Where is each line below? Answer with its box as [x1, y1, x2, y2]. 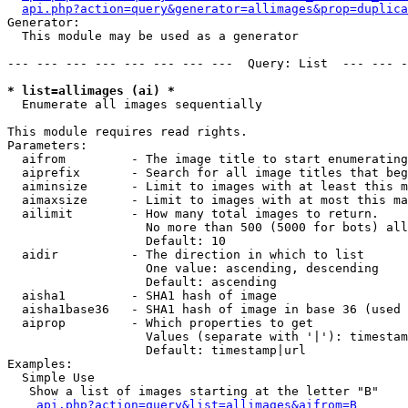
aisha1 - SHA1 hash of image [7, 289, 277, 302]
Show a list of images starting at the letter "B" [7, 384, 379, 398]
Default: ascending [7, 275, 277, 289]
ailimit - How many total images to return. [7, 207, 379, 220]
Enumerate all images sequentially [7, 97, 262, 111]
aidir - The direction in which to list [7, 248, 364, 261]
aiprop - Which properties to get [7, 316, 313, 330]
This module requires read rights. [7, 125, 248, 138]
